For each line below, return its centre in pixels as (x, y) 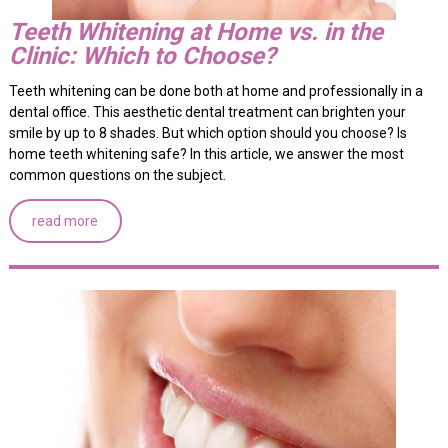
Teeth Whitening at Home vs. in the (195, 32)
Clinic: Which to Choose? (142, 56)
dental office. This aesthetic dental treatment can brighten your (207, 112)
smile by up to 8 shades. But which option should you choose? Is (207, 133)
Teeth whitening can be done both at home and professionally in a (215, 91)
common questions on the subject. (117, 175)
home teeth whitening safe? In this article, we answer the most (206, 154)
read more (65, 221)
